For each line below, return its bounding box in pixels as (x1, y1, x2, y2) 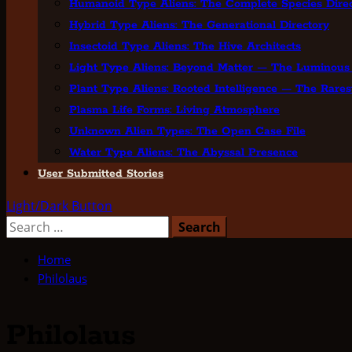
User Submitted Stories (38, 167, 163, 181)
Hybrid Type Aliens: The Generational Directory (69, 18, 329, 32)
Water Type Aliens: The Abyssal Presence (69, 145, 298, 159)
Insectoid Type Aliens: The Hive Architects (69, 39, 301, 53)
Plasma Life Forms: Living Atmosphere (69, 103, 280, 117)
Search (5, 216, 46, 233)
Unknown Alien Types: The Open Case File (69, 124, 306, 138)
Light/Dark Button (6, 197, 112, 214)
